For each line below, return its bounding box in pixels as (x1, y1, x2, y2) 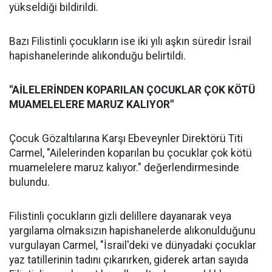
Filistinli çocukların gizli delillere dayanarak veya (9, 210, 231, 222)
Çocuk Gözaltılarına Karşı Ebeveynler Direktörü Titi (9, 132, 243, 144)
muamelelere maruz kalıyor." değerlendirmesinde (9, 161, 239, 174)
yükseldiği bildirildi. (9, 1, 98, 13)
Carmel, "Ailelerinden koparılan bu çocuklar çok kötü (9, 147, 252, 159)
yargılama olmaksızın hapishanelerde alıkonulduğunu (9, 225, 256, 237)
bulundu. (9, 176, 50, 188)
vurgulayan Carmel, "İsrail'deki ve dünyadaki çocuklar (9, 239, 256, 251)
